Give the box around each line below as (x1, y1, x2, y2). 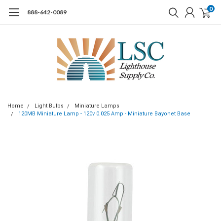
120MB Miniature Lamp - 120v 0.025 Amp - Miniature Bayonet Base (18, 110, 190, 117)
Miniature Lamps (74, 103, 119, 109)
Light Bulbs (35, 103, 64, 109)
